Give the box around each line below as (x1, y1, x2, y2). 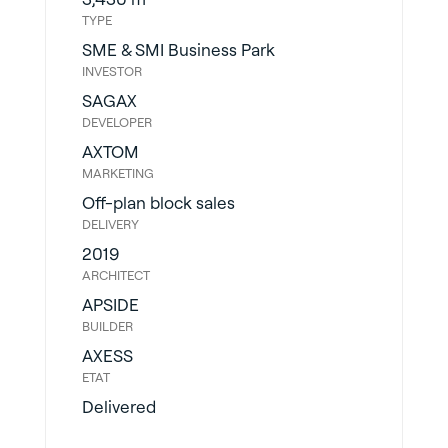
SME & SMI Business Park (81, 38, 275, 60)
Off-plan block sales (81, 191, 235, 213)
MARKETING (81, 164, 154, 181)
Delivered (81, 395, 156, 417)
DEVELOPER (81, 113, 152, 130)
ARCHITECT (81, 266, 150, 283)
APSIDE (81, 293, 139, 315)
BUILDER (81, 317, 133, 334)
